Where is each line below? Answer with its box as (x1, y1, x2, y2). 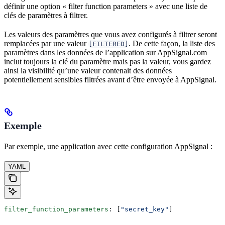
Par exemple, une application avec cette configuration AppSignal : (4, 142, 212, 151)
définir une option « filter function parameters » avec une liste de (4, 2, 207, 11)
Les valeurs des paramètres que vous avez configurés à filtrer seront (4, 30, 217, 39)
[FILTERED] (88, 40, 129, 48)
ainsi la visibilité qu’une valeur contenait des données (4, 66, 172, 75)
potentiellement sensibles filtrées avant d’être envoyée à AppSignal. (4, 75, 216, 84)
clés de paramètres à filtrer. (4, 11, 88, 20)
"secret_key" (121, 205, 169, 213)
